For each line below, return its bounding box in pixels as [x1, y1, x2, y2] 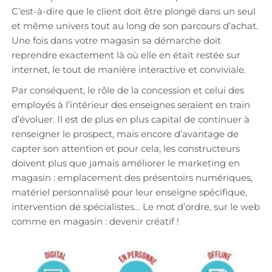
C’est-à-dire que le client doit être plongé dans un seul [11, 5, 256, 17]
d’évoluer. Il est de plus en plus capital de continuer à [11, 113, 250, 125]
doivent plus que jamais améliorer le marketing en [11, 157, 240, 169]
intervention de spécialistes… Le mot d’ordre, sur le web [11, 200, 260, 212]
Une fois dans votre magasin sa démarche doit [11, 34, 221, 46]
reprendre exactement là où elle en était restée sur [11, 49, 240, 61]
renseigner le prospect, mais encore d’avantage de [11, 127, 239, 140]
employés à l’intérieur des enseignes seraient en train [11, 98, 250, 110]
